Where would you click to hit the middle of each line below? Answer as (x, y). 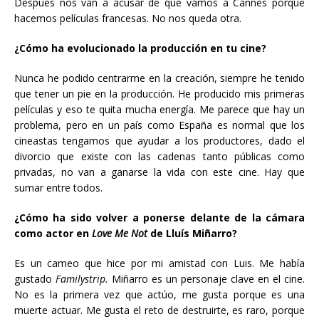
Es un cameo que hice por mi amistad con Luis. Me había (159, 263)
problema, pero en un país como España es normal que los (159, 125)
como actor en (53, 233)
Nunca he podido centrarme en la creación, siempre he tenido (159, 78)
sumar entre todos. (58, 188)
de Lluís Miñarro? (194, 233)
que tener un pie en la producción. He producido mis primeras (159, 94)
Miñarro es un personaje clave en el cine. (208, 279)
